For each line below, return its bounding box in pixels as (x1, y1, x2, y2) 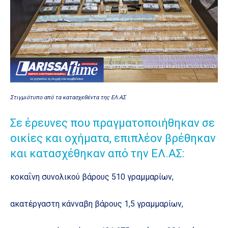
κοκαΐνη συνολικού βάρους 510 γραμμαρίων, (10, 172, 174, 182)
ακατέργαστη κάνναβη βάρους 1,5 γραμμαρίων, (10, 198, 183, 209)
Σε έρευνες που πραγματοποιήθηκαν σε (10, 116, 215, 129)
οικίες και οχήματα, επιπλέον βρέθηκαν (10, 131, 216, 145)
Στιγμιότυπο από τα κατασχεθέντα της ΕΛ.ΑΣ (10, 94, 126, 101)
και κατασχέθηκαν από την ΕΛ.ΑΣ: (10, 147, 184, 160)
